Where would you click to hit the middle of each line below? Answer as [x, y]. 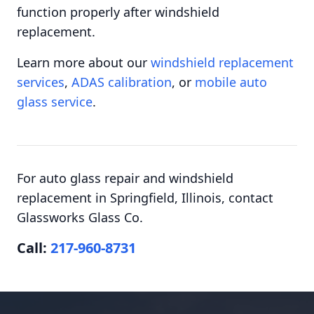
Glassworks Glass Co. [80, 217]
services [41, 82]
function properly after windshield [118, 12]
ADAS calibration [122, 82]
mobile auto [231, 82]
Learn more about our [84, 62]
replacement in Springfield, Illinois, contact [145, 198]
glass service [55, 102]
